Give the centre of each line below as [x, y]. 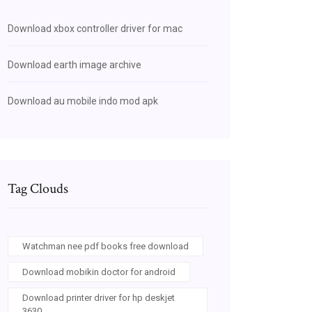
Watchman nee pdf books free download [106, 246]
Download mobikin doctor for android [99, 272]
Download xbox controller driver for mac [95, 29]
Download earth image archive [75, 65]
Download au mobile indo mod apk [83, 101]
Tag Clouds [38, 189]
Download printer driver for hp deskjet [99, 298]
